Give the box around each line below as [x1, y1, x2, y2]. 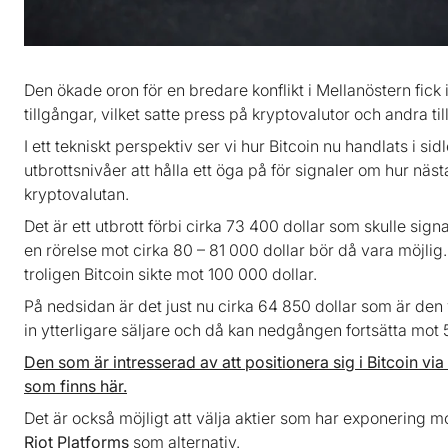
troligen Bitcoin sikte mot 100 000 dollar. [24, 263, 317, 284]
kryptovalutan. [24, 183, 129, 204]
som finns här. [24, 375, 127, 396]
